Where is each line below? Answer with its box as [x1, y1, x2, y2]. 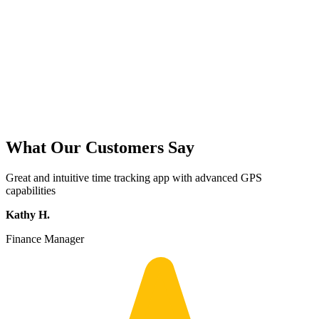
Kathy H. [6, 209, 50, 221]
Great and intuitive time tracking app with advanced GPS [6, 172, 262, 184]
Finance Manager [6, 233, 84, 246]
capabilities [6, 184, 56, 197]
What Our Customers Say [6, 138, 194, 157]
